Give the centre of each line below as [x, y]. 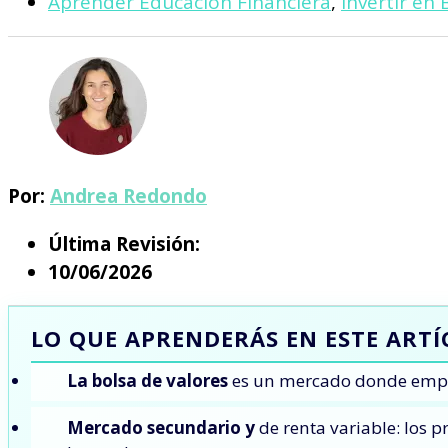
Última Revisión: [124, 244]
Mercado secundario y [161, 428]
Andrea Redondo [128, 196]
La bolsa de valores [147, 381]
